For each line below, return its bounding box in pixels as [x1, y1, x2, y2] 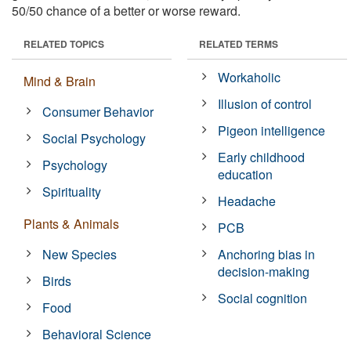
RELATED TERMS [199, 36, 278, 51]
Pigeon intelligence [218, 121, 326, 139]
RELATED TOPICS [24, 36, 104, 51]
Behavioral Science [42, 324, 152, 343]
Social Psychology [42, 128, 147, 147]
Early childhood [218, 147, 306, 166]
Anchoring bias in [218, 244, 316, 263]
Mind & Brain [24, 71, 96, 90]
